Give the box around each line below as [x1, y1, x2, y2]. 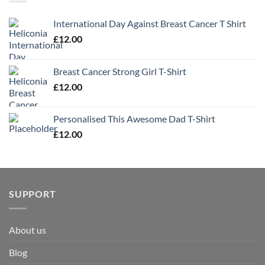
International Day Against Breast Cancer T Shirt [53, 18, 246, 30]
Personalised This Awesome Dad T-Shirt [53, 113, 215, 125]
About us [9, 224, 46, 235]
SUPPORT [9, 188, 56, 200]
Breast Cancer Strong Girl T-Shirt [53, 66, 186, 77]
